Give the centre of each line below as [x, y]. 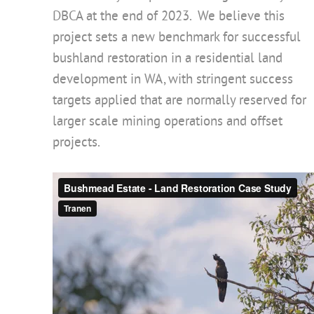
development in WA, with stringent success [173, 80]
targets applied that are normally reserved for [179, 101]
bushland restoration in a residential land [168, 59]
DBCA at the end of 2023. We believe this [169, 17]
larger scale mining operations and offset [168, 122]
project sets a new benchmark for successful [177, 38]
